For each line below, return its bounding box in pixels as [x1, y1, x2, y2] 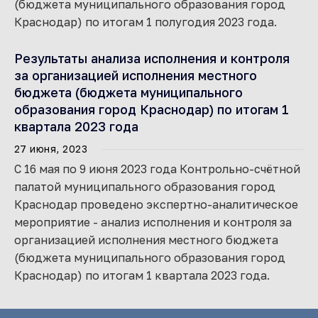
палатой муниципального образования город [14, 180, 275, 194]
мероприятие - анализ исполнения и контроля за [14, 215, 292, 229]
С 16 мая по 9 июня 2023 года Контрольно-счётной [14, 162, 300, 176]
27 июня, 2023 [14, 143, 88, 155]
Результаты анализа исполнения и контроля [14, 50, 290, 66]
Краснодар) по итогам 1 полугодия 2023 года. [14, 15, 277, 29]
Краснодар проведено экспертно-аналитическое [14, 197, 298, 212]
